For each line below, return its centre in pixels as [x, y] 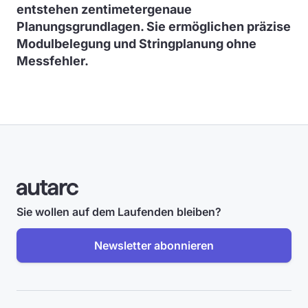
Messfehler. [53, 61]
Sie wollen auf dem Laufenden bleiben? [119, 212]
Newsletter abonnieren [154, 245]
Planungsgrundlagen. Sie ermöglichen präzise [154, 26]
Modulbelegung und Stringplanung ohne [136, 44]
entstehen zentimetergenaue [104, 9]
